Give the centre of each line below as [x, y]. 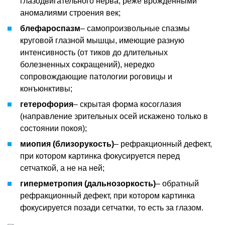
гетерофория [47, 104]
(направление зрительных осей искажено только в [114, 116]
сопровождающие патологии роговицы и [96, 76]
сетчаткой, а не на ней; [62, 168]
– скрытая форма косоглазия [127, 104]
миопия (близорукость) [67, 144]
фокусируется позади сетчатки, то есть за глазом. [112, 207]
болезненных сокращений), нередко [87, 64]
